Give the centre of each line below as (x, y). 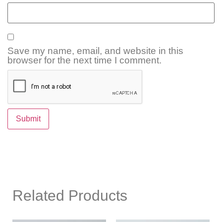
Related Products (70, 195)
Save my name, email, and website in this (95, 51)
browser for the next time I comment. (84, 60)
